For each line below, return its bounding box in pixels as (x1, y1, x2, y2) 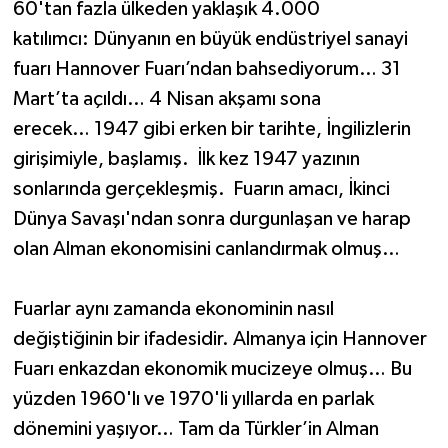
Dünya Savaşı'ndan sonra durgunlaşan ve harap (12, 209, 411, 230)
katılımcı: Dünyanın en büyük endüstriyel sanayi (12, 29, 408, 50)
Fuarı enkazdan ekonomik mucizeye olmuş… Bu (12, 359, 412, 380)
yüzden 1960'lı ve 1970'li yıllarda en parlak (12, 389, 374, 410)
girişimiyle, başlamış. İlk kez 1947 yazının (12, 149, 360, 170)
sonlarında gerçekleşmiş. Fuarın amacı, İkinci (12, 179, 390, 200)
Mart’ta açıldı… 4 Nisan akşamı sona (12, 89, 321, 110)
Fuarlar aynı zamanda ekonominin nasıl (12, 299, 334, 320)
